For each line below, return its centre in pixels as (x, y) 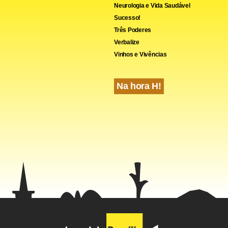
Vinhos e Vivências (140, 54)
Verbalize (127, 42)
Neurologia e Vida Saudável (152, 5)
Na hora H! (139, 86)
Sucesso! (127, 18)
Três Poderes (133, 30)
